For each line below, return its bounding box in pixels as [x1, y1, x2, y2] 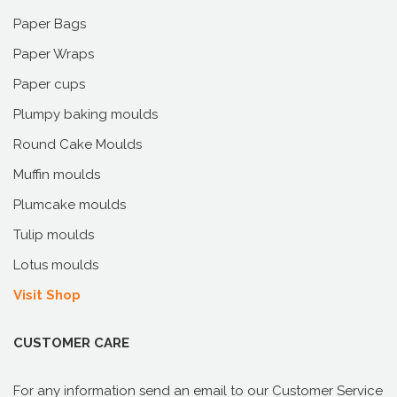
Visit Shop [13, 286, 81, 303]
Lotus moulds [13, 256, 98, 273]
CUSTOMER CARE [13, 334, 129, 351]
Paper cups [13, 75, 85, 92]
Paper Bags [13, 15, 86, 32]
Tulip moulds [13, 226, 94, 243]
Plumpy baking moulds [13, 105, 158, 122]
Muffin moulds [13, 166, 100, 183]
